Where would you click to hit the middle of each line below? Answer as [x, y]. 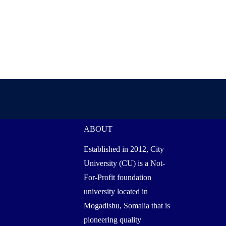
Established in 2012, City [124, 149]
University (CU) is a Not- [124, 163]
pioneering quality [112, 219]
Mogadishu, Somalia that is [127, 205]
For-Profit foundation [117, 177]
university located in [116, 191]
